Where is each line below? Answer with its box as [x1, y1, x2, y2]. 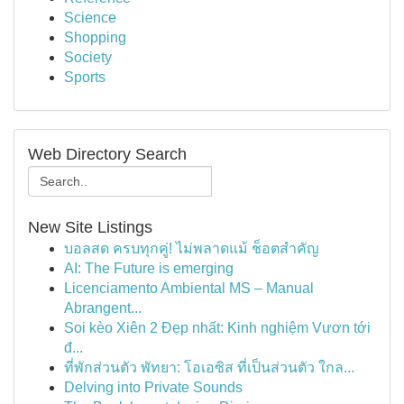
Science [64, 10, 116, 25]
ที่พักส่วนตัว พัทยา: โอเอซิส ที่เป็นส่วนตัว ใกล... [64, 360, 354, 375]
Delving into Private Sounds [64, 380, 243, 395]
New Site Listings [28, 218, 152, 236]
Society [64, 50, 112, 65]
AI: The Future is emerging [64, 261, 234, 276]
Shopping [64, 30, 126, 45]
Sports [64, 69, 106, 85]
